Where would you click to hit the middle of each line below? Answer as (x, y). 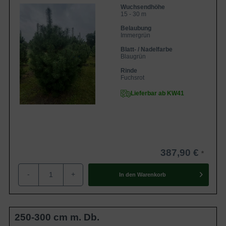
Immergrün (135, 35)
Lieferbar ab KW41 (157, 93)
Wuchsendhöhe (143, 7)
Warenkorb (151, 175)
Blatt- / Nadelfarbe (147, 49)
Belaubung (136, 28)
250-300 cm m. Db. (57, 217)
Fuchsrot (132, 77)
